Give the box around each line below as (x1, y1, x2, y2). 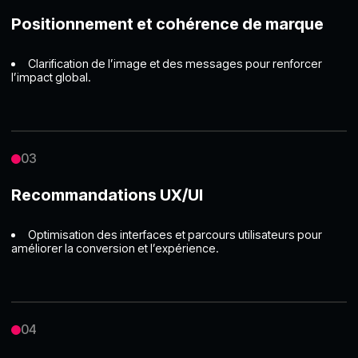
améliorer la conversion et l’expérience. (11, 241, 220, 256)
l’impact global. (11, 70, 92, 85)
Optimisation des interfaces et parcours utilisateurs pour (27, 228, 322, 242)
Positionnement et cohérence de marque (11, 14, 324, 34)
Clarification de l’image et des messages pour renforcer (27, 57, 322, 71)
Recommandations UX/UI (11, 185, 204, 205)
